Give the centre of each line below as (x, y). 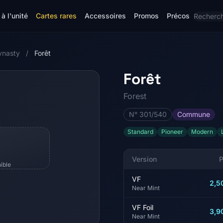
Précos (178, 16)
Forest (135, 96)
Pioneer (172, 132)
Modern (202, 132)
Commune (194, 114)
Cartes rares (56, 16)
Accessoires (105, 16)
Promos (146, 16)
